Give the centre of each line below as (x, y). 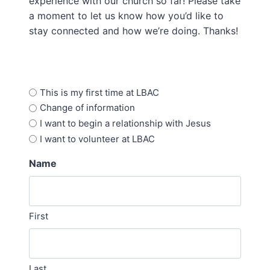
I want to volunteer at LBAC (97, 139)
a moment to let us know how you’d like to (126, 16)
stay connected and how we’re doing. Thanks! (133, 31)
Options (47, 91)
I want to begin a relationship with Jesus (125, 123)
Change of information (87, 108)
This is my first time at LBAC (99, 92)
